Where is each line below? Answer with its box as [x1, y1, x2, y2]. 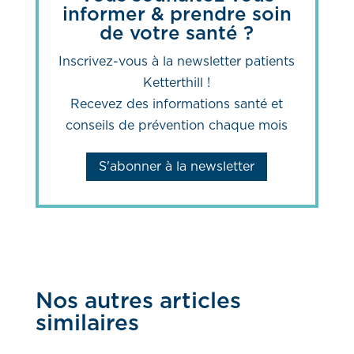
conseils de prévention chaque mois [66, 119, 288, 132]
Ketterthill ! [143, 76, 211, 89]
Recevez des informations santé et [70, 97, 284, 111]
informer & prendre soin [62, 5, 292, 24]
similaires [35, 313, 139, 336]
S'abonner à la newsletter [99, 160, 255, 173]
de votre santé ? [100, 24, 254, 43]
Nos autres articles [35, 291, 241, 314]
